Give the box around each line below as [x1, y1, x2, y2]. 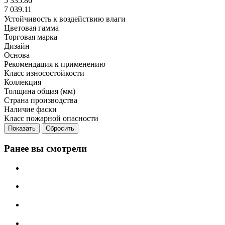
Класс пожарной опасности [4, 114, 98, 123]
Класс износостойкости [4, 69, 84, 78]
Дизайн [4, 42, 30, 51]
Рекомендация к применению [4, 60, 105, 69]
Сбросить [46, 125, 74, 133]
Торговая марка [4, 33, 57, 42]
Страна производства [4, 96, 77, 105]
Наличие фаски [4, 105, 57, 114]
